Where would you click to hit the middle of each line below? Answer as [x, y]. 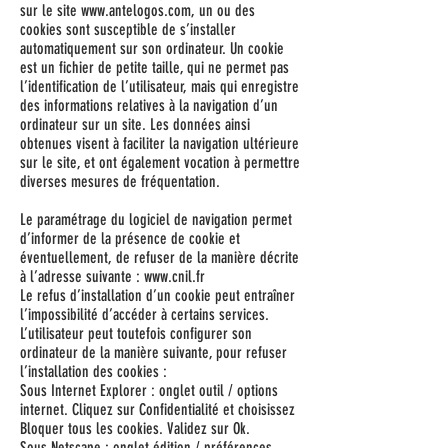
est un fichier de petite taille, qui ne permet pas [154, 67]
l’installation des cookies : [93, 371]
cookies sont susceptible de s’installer [128, 29]
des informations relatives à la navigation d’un [149, 105]
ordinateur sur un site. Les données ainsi [135, 124]
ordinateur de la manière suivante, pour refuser [153, 352]
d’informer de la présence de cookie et [130, 238]
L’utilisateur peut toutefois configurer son [136, 333]
